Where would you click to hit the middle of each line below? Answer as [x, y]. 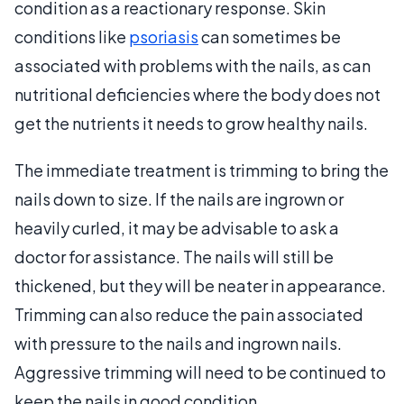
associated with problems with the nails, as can [193, 65]
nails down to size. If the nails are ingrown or [179, 199]
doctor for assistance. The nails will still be [174, 257]
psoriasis [164, 37]
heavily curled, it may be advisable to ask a [177, 228]
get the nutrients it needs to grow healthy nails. [191, 123]
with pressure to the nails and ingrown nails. [178, 343]
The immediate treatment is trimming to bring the [202, 170]
